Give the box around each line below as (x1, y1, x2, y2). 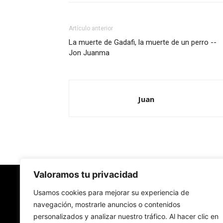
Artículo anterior (69, 25, 113, 32)
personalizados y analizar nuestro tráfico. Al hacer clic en (33, 212, 219, 221)
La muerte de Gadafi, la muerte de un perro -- (69, 38, 217, 47)
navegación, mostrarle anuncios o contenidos (33, 200, 180, 209)
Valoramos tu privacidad (33, 169, 138, 180)
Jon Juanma (69, 48, 110, 57)
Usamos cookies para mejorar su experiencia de (33, 188, 189, 197)
